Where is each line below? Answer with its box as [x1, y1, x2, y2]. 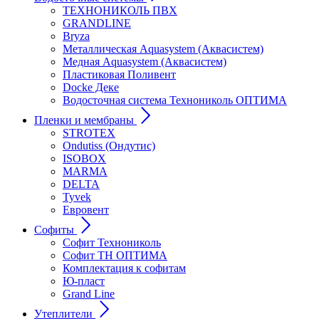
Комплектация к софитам [63, 262, 186, 274]
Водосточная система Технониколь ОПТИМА [63, 94, 287, 106]
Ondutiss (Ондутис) [63, 140, 155, 152]
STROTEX [63, 127, 115, 139]
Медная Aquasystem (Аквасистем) [63, 56, 226, 68]
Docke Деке [63, 81, 119, 93]
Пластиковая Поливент [63, 68, 176, 80]
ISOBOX [63, 152, 106, 164]
